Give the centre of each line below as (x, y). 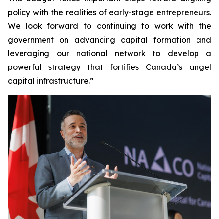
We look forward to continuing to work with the (109, 26)
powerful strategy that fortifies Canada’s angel (109, 67)
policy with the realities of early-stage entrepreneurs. (109, 12)
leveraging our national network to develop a (109, 53)
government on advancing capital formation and (109, 40)
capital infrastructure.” (51, 81)
